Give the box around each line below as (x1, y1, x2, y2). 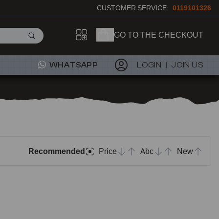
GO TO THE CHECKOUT (114, 29, 203, 40)
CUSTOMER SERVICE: (97, 3, 169, 12)
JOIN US (171, 61, 203, 69)
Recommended (28, 146, 85, 156)
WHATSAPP (47, 61, 98, 69)
